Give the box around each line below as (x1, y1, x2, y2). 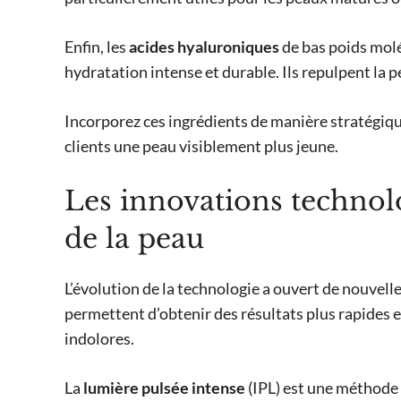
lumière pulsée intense (83, 378, 245, 398)
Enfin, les (64, 37, 129, 57)
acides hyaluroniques (129, 37, 279, 57)
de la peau (64, 222, 204, 256)
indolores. (64, 328, 134, 349)
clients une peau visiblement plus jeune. (64, 136, 338, 157)
